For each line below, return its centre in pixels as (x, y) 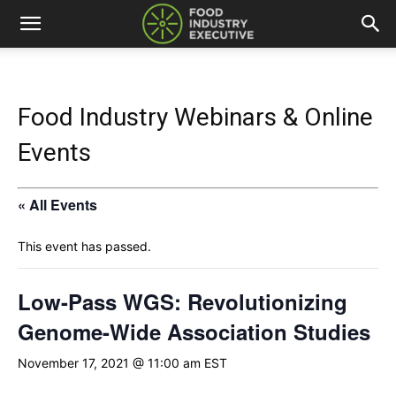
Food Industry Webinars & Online (195, 117)
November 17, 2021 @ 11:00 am (109, 362)
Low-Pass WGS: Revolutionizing (183, 301)
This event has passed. (84, 246)
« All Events (57, 204)
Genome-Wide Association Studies (194, 331)
